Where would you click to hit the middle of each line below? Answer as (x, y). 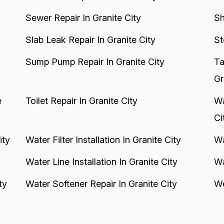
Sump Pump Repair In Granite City (95, 62)
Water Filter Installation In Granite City (103, 140)
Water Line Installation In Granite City (101, 162)
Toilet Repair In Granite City (81, 101)
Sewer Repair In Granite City (83, 18)
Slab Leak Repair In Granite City (90, 40)
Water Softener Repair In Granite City (101, 184)
